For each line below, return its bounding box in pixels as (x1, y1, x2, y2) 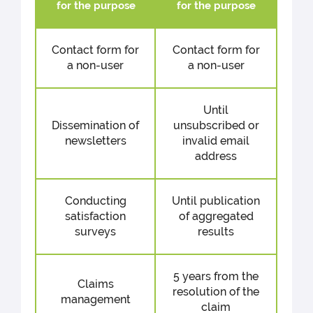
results (198, 224, 235, 238)
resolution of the (173, 284, 260, 298)
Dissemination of (52, 118, 140, 132)
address (195, 149, 238, 163)
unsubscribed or (173, 118, 259, 132)
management (60, 292, 131, 306)
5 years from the (173, 269, 259, 283)
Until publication (172, 194, 261, 208)
